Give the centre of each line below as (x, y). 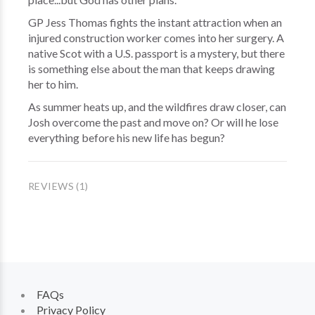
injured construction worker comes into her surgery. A (156, 38)
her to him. (54, 84)
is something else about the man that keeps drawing (152, 69)
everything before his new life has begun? (127, 137)
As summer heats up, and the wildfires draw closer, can (157, 107)
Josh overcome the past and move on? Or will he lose (153, 122)
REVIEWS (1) (58, 186)
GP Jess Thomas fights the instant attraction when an (155, 22)
